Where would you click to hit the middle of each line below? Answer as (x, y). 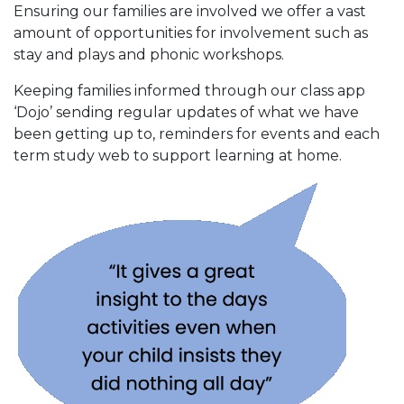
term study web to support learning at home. (179, 156)
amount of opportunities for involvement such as (191, 33)
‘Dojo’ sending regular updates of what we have (186, 112)
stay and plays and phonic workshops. (151, 55)
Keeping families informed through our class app (189, 91)
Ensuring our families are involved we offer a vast (190, 11)
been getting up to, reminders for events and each (197, 134)
